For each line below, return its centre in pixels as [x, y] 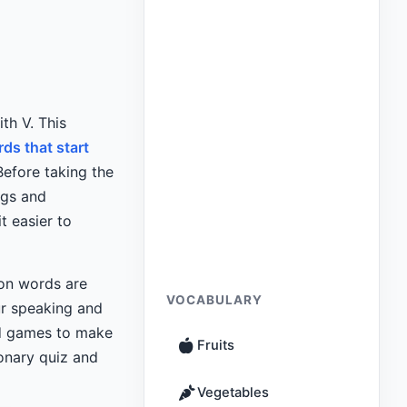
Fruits [216, 345]
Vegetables [233, 392]
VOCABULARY [214, 300]
